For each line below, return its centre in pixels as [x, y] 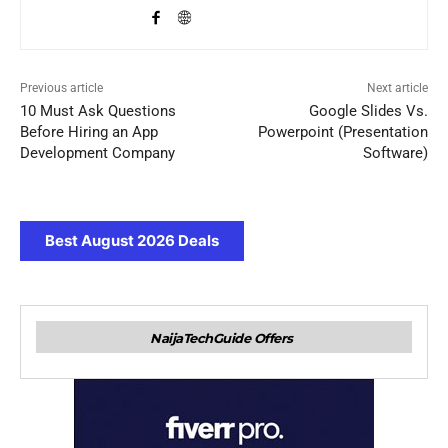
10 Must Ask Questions [98, 110]
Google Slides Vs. [368, 110]
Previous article [61, 87]
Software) [395, 152]
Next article [397, 87]
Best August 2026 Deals [132, 240]
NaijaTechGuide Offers [221, 337]
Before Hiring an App [89, 131]
